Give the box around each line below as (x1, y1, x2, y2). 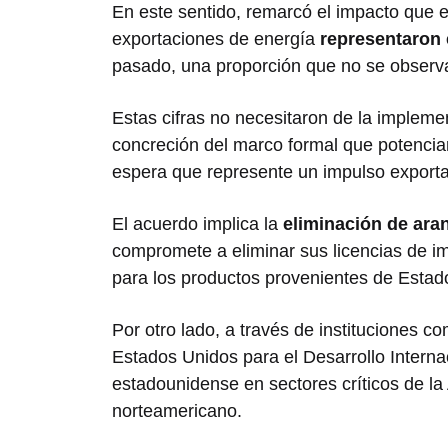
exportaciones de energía (112, 29, 315, 50)
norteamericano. (112, 401, 242, 422)
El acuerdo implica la (112, 214, 278, 235)
